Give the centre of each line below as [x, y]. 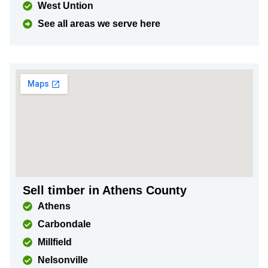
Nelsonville [63, 260]
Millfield [55, 242]
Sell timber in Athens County [105, 190]
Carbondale [64, 224]
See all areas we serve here [99, 24]
